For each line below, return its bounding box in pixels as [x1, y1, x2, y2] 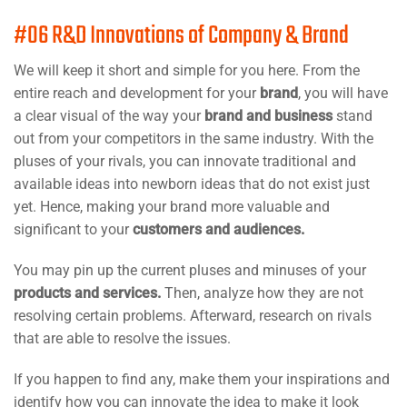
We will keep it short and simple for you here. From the [14, 61, 360, 79]
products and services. [14, 283, 164, 302]
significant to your [14, 220, 133, 238]
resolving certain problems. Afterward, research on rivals [14, 306, 372, 324]
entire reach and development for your [14, 84, 260, 102]
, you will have [298, 84, 388, 102]
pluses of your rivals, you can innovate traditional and [14, 152, 356, 170]
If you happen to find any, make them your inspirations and [14, 370, 390, 388]
